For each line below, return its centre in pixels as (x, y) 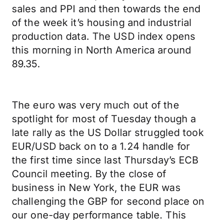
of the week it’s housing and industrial (102, 23)
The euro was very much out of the (96, 105)
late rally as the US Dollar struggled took (108, 133)
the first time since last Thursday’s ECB (105, 160)
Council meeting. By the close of (89, 174)
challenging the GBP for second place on (108, 201)
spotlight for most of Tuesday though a (104, 119)
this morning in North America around (102, 50)
